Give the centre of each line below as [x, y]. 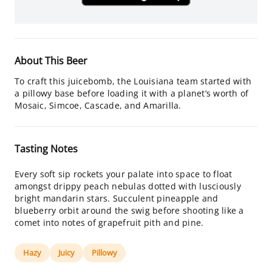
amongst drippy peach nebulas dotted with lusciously [128, 186]
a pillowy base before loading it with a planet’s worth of [132, 93]
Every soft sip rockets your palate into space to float [124, 174]
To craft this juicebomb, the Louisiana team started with [133, 81]
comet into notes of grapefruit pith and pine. [109, 223]
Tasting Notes [46, 149]
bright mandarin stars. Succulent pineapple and [117, 198]
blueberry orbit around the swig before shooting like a [129, 210]
